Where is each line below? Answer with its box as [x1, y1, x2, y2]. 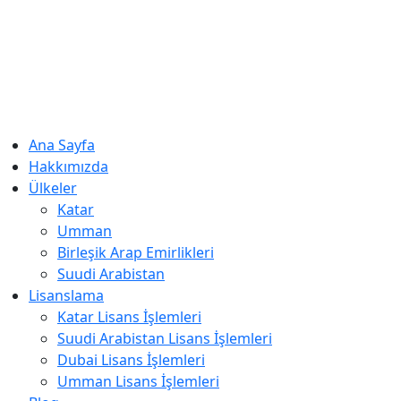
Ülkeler [29, 178, 77, 198]
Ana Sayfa [29, 135, 95, 155]
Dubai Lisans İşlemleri [57, 350, 205, 370]
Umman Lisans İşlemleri [57, 371, 219, 391]
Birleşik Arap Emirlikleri [57, 243, 214, 262]
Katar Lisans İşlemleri [57, 307, 201, 327]
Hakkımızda [29, 157, 108, 176]
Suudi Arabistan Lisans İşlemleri [57, 328, 272, 348]
